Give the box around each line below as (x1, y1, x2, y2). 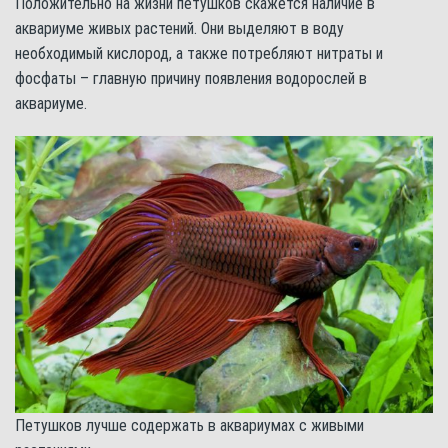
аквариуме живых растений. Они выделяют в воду (15, 18, 344, 38)
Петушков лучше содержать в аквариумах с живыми (15, 416, 364, 436)
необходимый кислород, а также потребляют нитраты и (15, 43, 383, 63)
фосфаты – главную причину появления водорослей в (15, 68, 367, 88)
